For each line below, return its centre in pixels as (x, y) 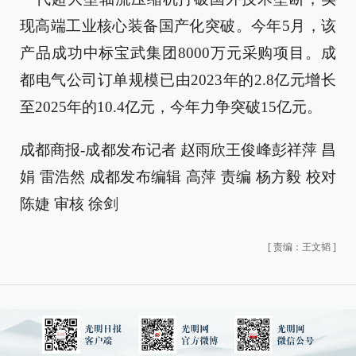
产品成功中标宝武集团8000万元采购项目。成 (178, 52)
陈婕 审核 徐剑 (69, 203)
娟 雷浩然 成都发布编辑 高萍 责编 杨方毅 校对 (178, 176)
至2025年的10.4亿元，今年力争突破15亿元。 (171, 106)
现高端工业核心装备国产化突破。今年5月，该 (178, 25)
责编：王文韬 (302, 247)
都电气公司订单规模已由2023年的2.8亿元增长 (178, 79)
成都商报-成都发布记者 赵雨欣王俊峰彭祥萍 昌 (178, 149)
